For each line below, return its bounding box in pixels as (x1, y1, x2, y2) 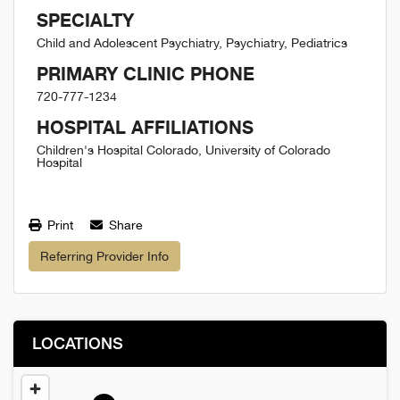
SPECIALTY (37, 9, 134, 31)
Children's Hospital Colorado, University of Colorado (37, 143, 330, 157)
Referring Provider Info (40, 248, 169, 263)
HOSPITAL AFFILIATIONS (37, 116, 254, 138)
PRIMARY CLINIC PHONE (37, 62, 254, 85)
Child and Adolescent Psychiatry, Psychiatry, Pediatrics (37, 36, 347, 50)
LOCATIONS (32, 333, 123, 353)
